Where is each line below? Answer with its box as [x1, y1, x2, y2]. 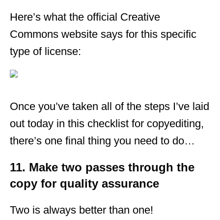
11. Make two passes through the [10, 160, 194, 174]
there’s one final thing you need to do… [10, 134, 195, 147]
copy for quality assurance [10, 176, 159, 190]
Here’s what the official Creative [10, 10, 160, 23]
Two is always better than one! [10, 203, 153, 216]
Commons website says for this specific [10, 27, 196, 40]
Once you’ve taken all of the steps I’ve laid [10, 100, 209, 112]
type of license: [10, 45, 81, 57]
